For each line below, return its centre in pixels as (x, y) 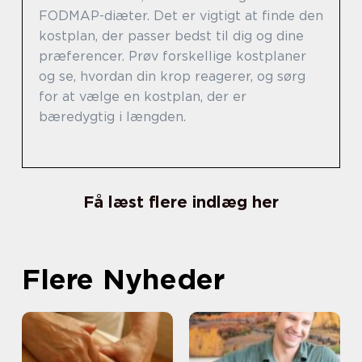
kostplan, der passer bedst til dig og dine (171, 36)
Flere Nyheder (123, 279)
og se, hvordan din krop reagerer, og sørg (172, 77)
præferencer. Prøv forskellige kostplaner (173, 57)
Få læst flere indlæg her (181, 202)
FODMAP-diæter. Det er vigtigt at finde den (181, 16)
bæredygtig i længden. (112, 117)
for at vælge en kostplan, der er (143, 97)
